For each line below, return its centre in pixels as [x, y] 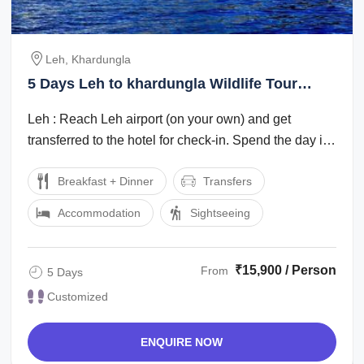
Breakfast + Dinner [106, 181]
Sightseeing [221, 212]
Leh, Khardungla [89, 59]
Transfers [228, 181]
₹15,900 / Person [285, 270]
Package [58, 104]
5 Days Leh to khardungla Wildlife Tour [163, 83]
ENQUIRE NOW [182, 342]
